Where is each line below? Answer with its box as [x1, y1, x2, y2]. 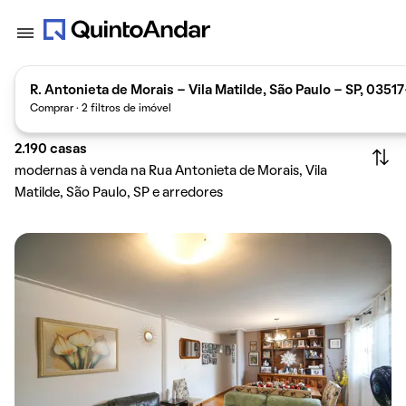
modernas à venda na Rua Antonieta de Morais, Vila [14, 165, 327, 178]
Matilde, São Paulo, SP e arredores [14, 187, 223, 199]
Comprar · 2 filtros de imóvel [30, 103, 171, 113]
